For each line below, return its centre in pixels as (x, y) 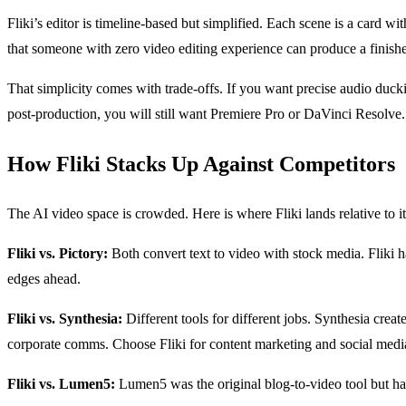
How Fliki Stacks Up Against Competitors (201, 164)
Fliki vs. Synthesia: (65, 318)
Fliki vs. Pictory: (58, 253)
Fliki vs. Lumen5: (61, 383)
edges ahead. (44, 278)
